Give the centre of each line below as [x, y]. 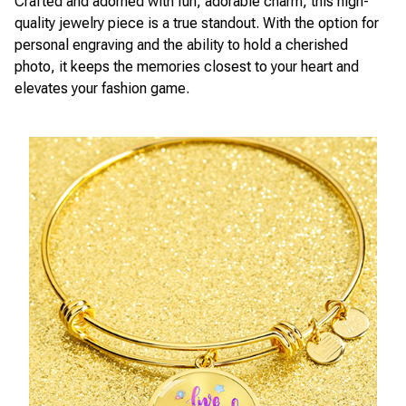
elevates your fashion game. [102, 89]
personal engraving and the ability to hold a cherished [181, 45]
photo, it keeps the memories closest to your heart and [187, 67]
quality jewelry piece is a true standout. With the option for [197, 24]
